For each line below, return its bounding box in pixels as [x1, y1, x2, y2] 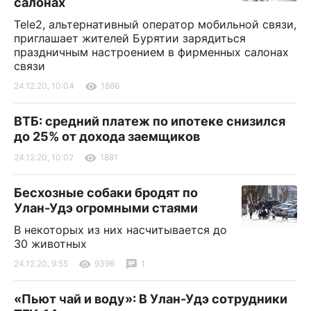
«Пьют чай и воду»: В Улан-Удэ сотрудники [14, 291, 287, 306]
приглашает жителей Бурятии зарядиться [14, 31, 246, 45]
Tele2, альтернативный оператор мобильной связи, [14, 17, 296, 31]
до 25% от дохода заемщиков [14, 128, 200, 144]
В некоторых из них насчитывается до [14, 222, 227, 237]
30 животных [14, 236, 87, 251]
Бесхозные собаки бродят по [14, 185, 198, 200]
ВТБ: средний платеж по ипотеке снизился [14, 113, 285, 128]
